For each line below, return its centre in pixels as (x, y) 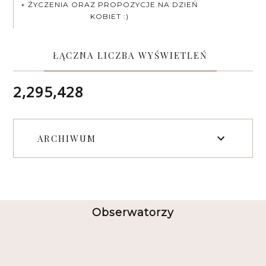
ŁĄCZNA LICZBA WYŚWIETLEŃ (130, 55)
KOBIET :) (110, 16)
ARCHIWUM (67, 138)
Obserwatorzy (133, 212)
